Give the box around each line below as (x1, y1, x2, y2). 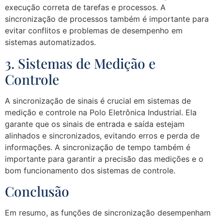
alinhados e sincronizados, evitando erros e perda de (5, 130, 200, 140)
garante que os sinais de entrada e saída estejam (5, 119, 185, 129)
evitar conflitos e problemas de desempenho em (5, 26, 183, 36)
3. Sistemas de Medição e (5, 54, 155, 72)
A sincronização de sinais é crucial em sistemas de (5, 95, 191, 106)
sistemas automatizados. (5, 37, 96, 47)
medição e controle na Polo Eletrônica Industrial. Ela (5, 107, 197, 117)
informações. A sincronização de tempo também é (5, 142, 190, 152)
